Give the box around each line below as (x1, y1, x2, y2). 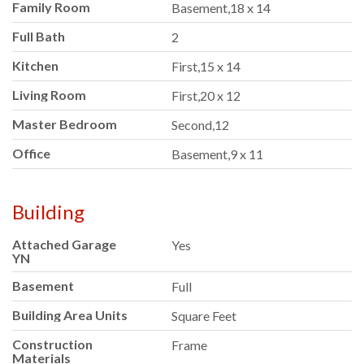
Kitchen (12, 57, 58, 73)
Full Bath (12, 28, 65, 44)
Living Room (12, 86, 86, 102)
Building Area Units (12, 306, 128, 323)
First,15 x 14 (171, 58, 241, 74)
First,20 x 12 (171, 87, 241, 103)
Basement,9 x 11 (171, 145, 264, 162)
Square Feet (171, 307, 237, 323)
